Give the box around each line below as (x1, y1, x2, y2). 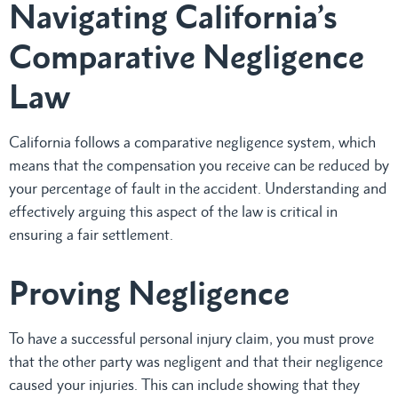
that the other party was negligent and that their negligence (9, 352, 383, 370)
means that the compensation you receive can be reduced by (9, 155, 389, 174)
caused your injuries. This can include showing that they (9, 375, 360, 394)
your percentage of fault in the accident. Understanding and (9, 179, 387, 197)
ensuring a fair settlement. (9, 225, 173, 243)
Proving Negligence (9, 272, 290, 313)
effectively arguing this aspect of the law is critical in (9, 202, 338, 220)
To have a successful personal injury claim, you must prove (9, 329, 374, 347)
